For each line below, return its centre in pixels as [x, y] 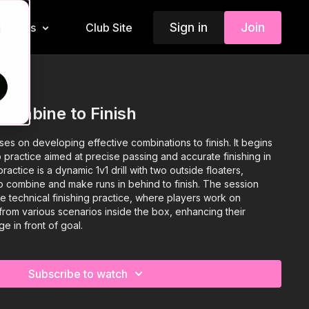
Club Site [109, 28]
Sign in [188, 27]
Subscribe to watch [78, 273]
